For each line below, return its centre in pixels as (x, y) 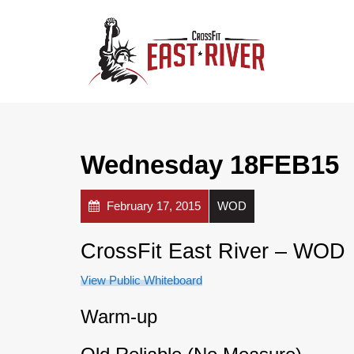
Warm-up (119, 316)
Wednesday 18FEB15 (210, 164)
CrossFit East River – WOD (213, 251)
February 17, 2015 (152, 205)
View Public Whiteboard (141, 280)
